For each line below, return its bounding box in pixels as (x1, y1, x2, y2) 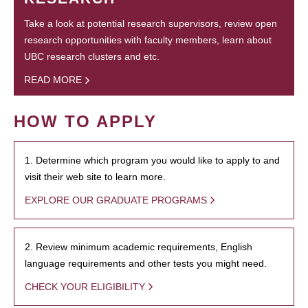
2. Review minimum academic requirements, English (25, 241, 252, 252)
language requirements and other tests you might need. (25, 257, 267, 269)
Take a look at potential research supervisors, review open (24, 18, 277, 30)
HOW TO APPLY (14, 111, 157, 131)
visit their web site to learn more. (25, 170, 166, 182)
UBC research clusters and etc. (24, 51, 162, 63)
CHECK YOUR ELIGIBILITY (25, 280, 145, 292)
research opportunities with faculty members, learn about (24, 34, 272, 46)
